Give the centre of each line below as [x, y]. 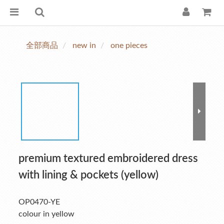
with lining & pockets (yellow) [88, 175]
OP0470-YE [39, 202]
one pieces [129, 45]
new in [84, 45]
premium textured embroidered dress [108, 158]
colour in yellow [46, 214]
